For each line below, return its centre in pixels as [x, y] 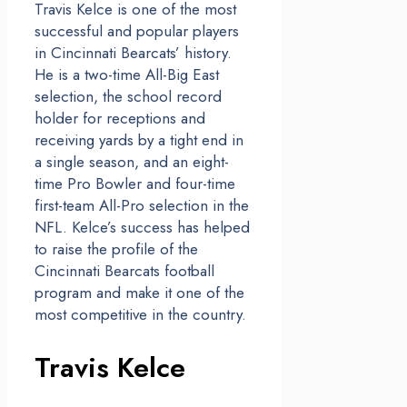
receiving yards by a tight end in [139, 139]
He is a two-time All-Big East [127, 74]
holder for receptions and [120, 118]
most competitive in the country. [140, 314]
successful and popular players [137, 30]
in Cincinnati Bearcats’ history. [133, 52]
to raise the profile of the [116, 248]
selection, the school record [128, 96]
